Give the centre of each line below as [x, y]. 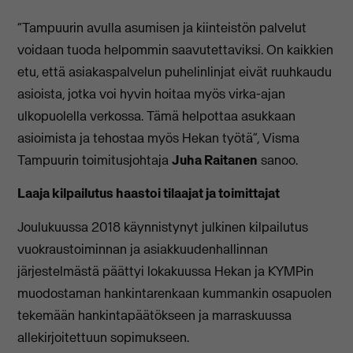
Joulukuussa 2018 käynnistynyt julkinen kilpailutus [163, 227]
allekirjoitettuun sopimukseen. [104, 337]
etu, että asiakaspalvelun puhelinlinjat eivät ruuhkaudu [175, 71]
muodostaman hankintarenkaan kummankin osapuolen [175, 293]
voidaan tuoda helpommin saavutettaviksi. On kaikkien [176, 49]
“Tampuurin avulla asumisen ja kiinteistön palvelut [162, 27]
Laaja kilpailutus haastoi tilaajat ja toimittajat [149, 193]
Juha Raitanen [215, 160]
